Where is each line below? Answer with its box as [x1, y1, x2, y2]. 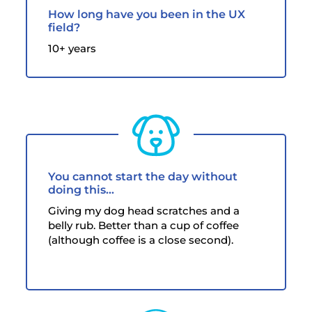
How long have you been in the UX [48, 7, 246, 21]
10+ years [48, 41, 97, 55]
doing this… [48, 182, 115, 196]
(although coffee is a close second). [48, 233, 234, 247]
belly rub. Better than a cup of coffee [48, 218, 240, 232]
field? [48, 20, 81, 34]
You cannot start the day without [48, 169, 238, 183]
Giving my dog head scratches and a [48, 203, 240, 217]
